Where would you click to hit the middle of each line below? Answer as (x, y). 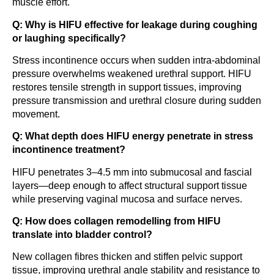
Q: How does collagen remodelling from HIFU (117, 221)
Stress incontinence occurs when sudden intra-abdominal (136, 60)
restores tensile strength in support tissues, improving (127, 87)
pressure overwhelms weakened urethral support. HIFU (132, 73)
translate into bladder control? (82, 235)
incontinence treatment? (69, 150)
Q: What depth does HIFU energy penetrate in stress (133, 136)
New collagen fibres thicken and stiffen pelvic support (127, 257)
